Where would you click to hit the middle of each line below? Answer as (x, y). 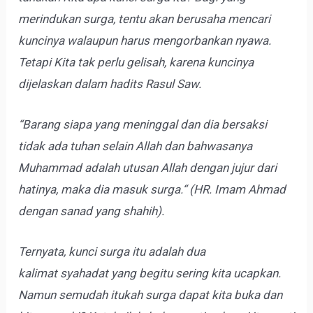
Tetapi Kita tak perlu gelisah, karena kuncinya (136, 62)
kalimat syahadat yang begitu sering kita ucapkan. (150, 274)
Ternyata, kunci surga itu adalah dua (112, 252)
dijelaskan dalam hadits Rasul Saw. (110, 83)
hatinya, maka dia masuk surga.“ (103, 189)
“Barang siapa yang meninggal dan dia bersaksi (143, 124)
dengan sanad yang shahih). (92, 211)
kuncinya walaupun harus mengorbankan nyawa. (145, 40)
